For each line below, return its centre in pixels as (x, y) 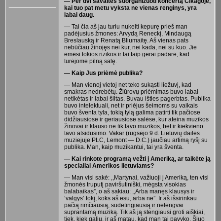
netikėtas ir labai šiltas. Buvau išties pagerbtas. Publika (137, 98)
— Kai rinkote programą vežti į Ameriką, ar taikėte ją (137, 159)
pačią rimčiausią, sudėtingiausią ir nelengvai (124, 205)
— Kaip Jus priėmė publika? (103, 73)
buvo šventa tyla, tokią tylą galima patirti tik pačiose (132, 112)
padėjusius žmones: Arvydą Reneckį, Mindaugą (128, 33)
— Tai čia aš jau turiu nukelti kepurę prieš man (126, 26)
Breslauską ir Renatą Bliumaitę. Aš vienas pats (126, 40)
